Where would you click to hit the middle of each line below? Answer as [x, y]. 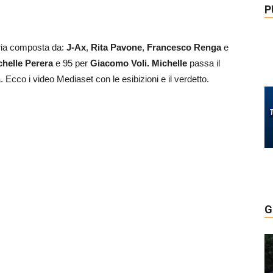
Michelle [171, 63]
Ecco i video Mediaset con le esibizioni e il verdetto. [106, 79]
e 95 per [73, 63]
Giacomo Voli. [120, 63]
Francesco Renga [184, 47]
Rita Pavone [116, 47]
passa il [205, 63]
